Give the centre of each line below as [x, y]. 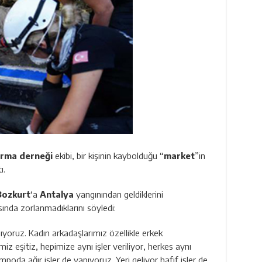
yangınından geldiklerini [118, 194]
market [179, 155]
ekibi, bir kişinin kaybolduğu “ [108, 155]
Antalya [56, 194]
